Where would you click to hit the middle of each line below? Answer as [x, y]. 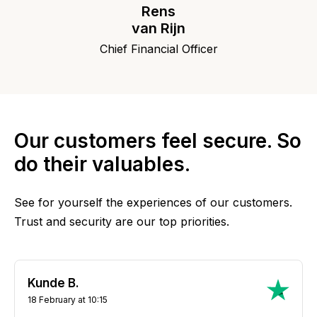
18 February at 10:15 [68, 299]
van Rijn [158, 28]
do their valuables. [102, 164]
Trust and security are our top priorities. [122, 221]
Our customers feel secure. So [158, 140]
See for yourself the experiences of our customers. [153, 202]
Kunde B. [53, 283]
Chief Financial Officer [158, 48]
